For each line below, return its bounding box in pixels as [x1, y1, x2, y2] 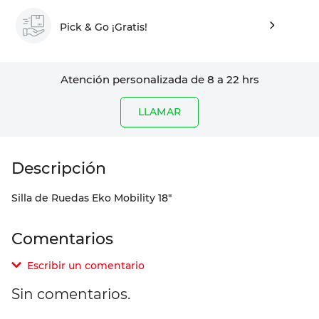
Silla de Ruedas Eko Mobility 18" [11, 192, 172, 205]
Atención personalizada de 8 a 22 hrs [60, 73, 259, 87]
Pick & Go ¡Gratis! [60, 20, 147, 33]
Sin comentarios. [11, 286, 130, 303]
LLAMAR [138, 105, 181, 119]
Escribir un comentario [27, 259, 145, 273]
